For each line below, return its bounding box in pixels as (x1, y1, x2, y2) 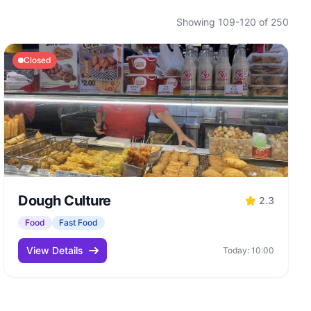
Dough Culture (18, 192, 111, 209)
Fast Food (59, 217, 99, 228)
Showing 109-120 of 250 (176, 16, 289, 28)
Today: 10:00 (222, 245, 274, 255)
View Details (26, 244, 84, 256)
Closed (24, 55, 52, 65)
